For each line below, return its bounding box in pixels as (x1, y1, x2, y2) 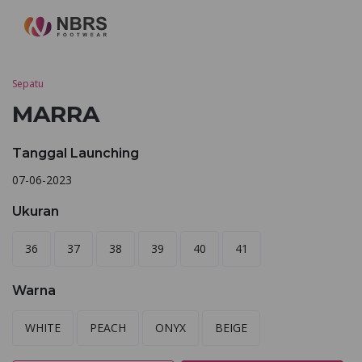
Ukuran (12, 204, 59, 219)
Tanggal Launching (12, 145, 139, 161)
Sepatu (12, 77, 44, 90)
